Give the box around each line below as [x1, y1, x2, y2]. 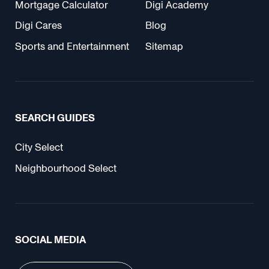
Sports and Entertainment [15, 39, 130, 53]
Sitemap [145, 39, 183, 53]
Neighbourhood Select [15, 161, 117, 175]
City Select [15, 140, 64, 154]
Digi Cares [15, 19, 62, 33]
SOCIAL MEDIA [15, 232, 86, 247]
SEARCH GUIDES [15, 111, 95, 125]
